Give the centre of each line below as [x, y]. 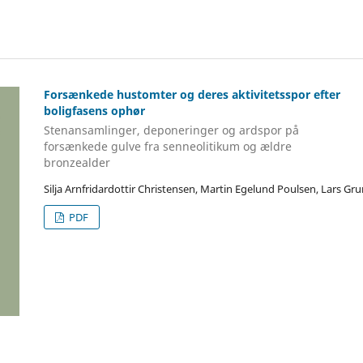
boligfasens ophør [94, 111]
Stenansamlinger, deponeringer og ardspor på [171, 130]
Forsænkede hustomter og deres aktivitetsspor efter [192, 95]
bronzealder [77, 162]
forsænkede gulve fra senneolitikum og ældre [168, 146]
